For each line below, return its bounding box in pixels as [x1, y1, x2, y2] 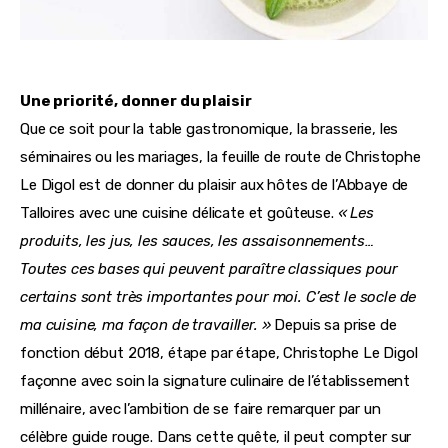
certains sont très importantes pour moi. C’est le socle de [20, 288, 421, 307]
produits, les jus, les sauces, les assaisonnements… [20, 232, 378, 251]
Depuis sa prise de [270, 316, 401, 335]
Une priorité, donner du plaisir [20, 92, 252, 111]
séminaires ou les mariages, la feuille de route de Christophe [20, 148, 425, 167]
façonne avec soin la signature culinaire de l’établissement [20, 372, 415, 391]
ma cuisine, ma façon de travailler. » [20, 316, 271, 335]
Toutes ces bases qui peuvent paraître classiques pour [20, 260, 402, 279]
